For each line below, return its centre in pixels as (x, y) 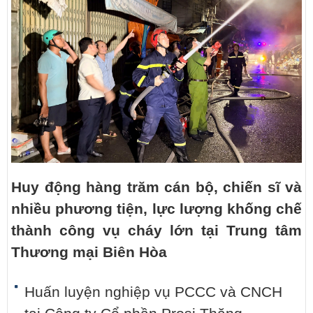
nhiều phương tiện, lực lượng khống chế (156, 209)
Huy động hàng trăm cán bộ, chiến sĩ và (156, 188)
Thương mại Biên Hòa (89, 253)
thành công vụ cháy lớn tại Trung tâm (156, 231)
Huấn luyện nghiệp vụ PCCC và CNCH (153, 292)
